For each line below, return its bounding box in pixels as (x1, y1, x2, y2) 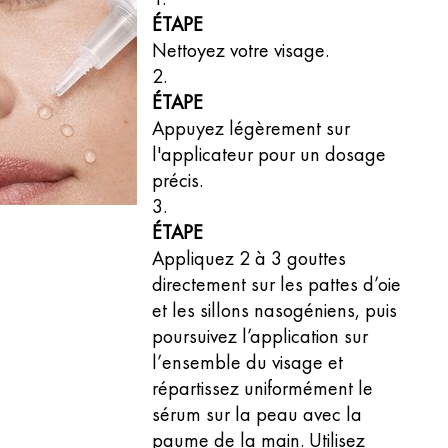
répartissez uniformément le (152, 375, 374, 401)
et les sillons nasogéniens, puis (152, 297, 398, 323)
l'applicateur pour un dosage (152, 141, 387, 167)
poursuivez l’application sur (152, 323, 369, 349)
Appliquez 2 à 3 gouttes (152, 245, 347, 271)
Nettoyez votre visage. (152, 37, 330, 63)
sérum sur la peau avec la (152, 401, 363, 427)
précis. (152, 167, 204, 193)
